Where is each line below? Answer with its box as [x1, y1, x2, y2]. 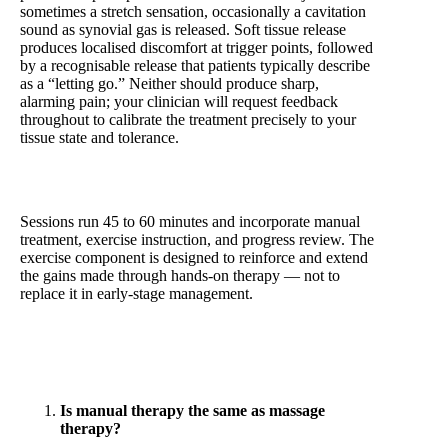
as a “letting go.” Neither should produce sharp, [20, 74, 319, 92]
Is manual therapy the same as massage [60, 401, 325, 419]
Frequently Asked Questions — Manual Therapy [20, 368, 328, 386]
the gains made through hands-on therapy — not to [20, 266, 340, 284]
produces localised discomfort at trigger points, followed [20, 38, 373, 56]
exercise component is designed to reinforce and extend [20, 248, 368, 266]
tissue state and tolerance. [20, 128, 179, 146]
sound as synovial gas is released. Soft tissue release [20, 20, 346, 38]
